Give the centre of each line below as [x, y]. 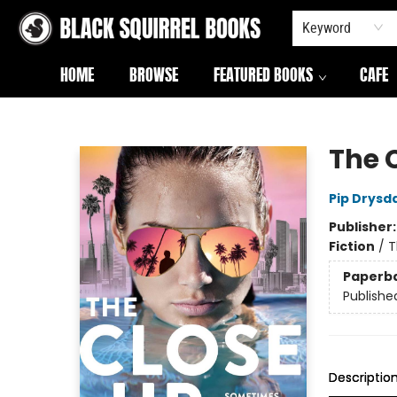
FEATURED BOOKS [263, 77]
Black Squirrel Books [73, 114]
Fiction [351, 246]
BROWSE [154, 77]
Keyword [327, 27]
